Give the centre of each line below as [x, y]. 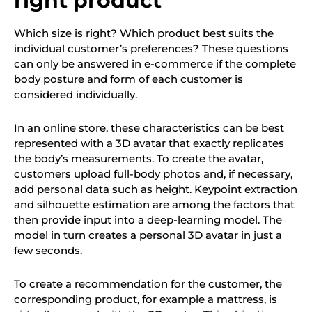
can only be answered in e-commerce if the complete [155, 63]
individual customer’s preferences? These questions [151, 48]
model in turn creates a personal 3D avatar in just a [148, 235]
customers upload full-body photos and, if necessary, [153, 173]
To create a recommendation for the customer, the [148, 284]
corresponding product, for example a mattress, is [146, 299]
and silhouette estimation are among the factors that [154, 204]
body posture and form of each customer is [128, 79]
